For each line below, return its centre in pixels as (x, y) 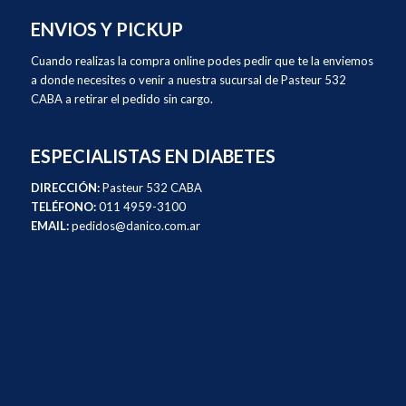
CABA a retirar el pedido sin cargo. (122, 99)
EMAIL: (50, 226)
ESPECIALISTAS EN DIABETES (153, 156)
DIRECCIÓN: (65, 188)
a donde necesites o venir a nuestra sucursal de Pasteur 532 (188, 80)
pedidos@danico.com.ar (135, 226)
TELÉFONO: (63, 207)
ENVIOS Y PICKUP (107, 29)
